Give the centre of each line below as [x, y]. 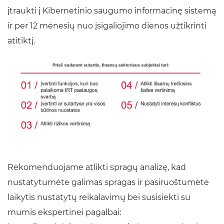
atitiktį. [21, 40]
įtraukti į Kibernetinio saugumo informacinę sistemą [112, 10]
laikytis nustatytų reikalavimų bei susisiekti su [99, 197]
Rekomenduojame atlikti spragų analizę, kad [97, 167]
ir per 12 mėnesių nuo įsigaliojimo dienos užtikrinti [107, 25]
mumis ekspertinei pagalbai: [64, 212]
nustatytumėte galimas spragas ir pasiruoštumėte [108, 182]
